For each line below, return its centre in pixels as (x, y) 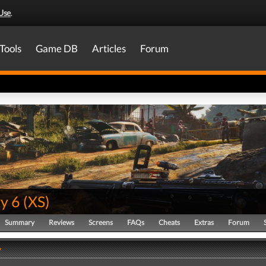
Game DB (57, 48)
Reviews (61, 222)
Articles (109, 48)
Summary (20, 222)
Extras (204, 222)
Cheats (169, 222)
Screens (101, 222)
